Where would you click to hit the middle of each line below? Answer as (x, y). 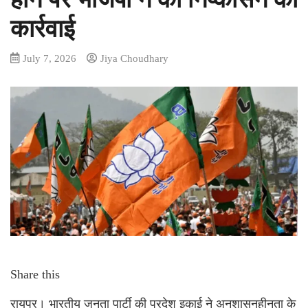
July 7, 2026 (49, 58)
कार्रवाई (43, 29)
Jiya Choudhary (134, 58)
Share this (35, 275)
